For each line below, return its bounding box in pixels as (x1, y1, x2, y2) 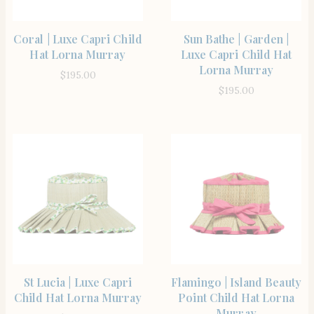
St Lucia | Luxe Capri (23, 274, 132, 289)
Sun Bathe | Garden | (183, 31, 289, 46)
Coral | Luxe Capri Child (13, 31, 142, 46)
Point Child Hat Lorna (178, 289, 294, 305)
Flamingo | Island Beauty (171, 274, 301, 289)
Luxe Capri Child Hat (180, 46, 292, 62)
